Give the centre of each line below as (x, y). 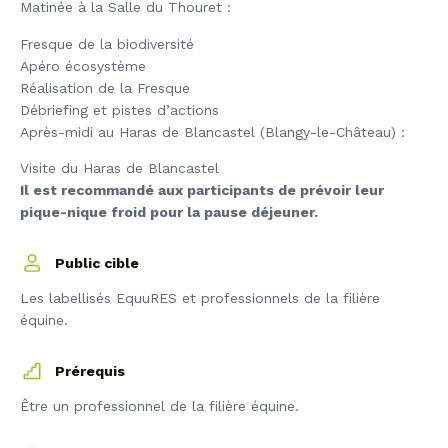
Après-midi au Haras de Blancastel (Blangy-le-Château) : (212, 131)
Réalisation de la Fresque (105, 87)
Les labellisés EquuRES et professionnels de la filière (200, 298)
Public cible (97, 263)
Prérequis (90, 371)
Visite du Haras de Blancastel (119, 168)
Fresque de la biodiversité (107, 43)
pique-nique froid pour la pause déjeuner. (169, 212)
